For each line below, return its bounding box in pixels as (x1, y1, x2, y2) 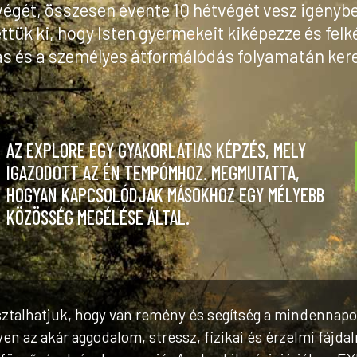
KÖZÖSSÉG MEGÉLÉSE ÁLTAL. (6, 205, 190, 229)
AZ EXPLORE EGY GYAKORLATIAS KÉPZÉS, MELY (6, 138, 307, 162)
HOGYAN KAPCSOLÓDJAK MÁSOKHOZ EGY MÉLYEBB (6, 182, 325, 206)
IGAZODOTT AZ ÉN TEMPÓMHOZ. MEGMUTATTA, (6, 160, 300, 184)
